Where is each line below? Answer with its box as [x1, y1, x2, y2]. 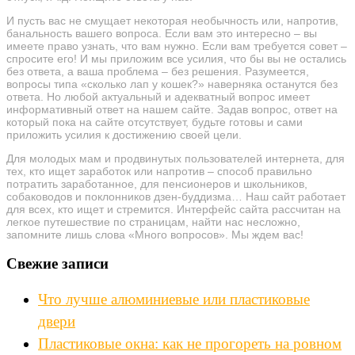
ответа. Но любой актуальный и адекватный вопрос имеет [6, 90, 310, 103]
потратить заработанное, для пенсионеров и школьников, [6, 177, 307, 190]
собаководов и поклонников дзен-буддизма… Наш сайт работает [6, 189, 345, 203]
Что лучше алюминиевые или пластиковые [38, 290, 310, 307]
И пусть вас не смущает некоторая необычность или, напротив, [6, 13, 338, 27]
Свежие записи [6, 255, 109, 273]
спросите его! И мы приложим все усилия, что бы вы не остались [6, 52, 346, 65]
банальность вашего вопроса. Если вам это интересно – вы [6, 26, 317, 40]
